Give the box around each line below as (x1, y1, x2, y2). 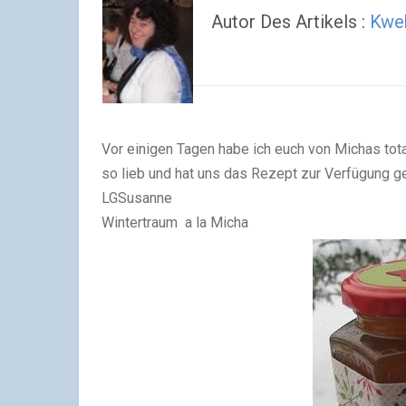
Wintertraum (101, 214, 178, 232)
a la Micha (178, 214, 248, 232)
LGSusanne (101, 189, 172, 208)
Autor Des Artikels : (211, 11, 370, 33)
